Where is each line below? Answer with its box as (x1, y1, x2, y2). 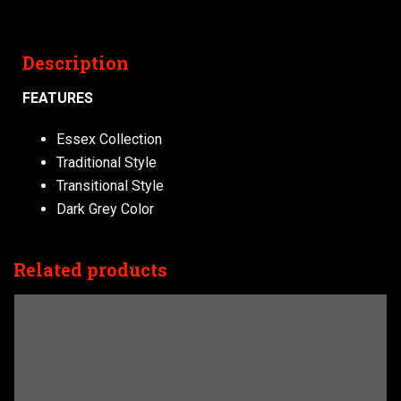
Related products (13, 258, 167, 281)
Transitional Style (55, 177, 164, 194)
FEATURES (22, 90, 93, 107)
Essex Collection (55, 131, 162, 148)
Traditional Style (55, 154, 157, 171)
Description (22, 51, 129, 74)
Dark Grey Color (55, 200, 154, 218)
